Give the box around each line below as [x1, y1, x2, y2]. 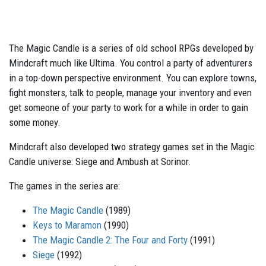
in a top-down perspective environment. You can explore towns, [9, 72, 256, 84]
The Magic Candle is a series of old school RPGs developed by [9, 42, 254, 55]
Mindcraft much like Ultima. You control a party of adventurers [9, 57, 252, 69]
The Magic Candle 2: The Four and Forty [33, 234, 188, 246]
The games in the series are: [9, 180, 120, 192]
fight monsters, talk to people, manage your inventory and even [9, 87, 252, 99]
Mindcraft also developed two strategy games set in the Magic [9, 141, 255, 153]
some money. [9, 116, 61, 129]
